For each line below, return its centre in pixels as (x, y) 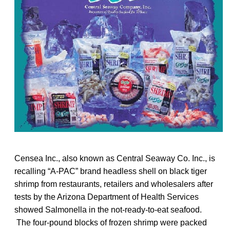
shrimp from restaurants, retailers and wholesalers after (114, 184)
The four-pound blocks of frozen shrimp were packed (111, 222)
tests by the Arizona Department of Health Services (107, 197)
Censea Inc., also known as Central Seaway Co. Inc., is (115, 158)
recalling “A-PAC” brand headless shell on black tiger (111, 171)
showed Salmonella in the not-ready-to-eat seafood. (108, 209)
